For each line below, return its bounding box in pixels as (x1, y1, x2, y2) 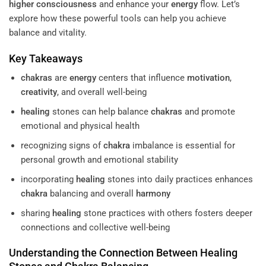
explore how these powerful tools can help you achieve (9, 13, 226, 24)
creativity (20, 86, 57, 97)
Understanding (9, 246, 79, 259)
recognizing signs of (20, 140, 103, 151)
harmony (135, 188, 170, 199)
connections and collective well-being (20, 221, 170, 233)
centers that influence (96, 72, 187, 83)
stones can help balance (49, 106, 151, 117)
